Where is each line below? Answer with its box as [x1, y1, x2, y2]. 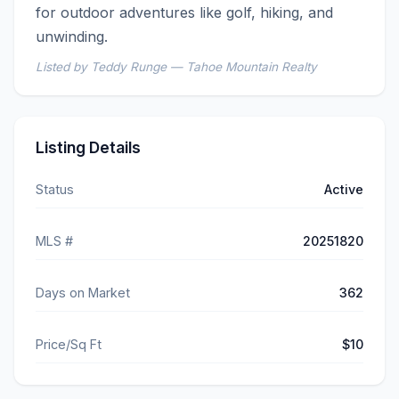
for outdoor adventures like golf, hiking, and [36, 4, 333, 22]
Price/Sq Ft [36, 337, 102, 353]
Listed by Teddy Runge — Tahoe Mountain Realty [36, 60, 317, 75]
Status [36, 182, 74, 198]
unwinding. [36, 28, 108, 46]
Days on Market [36, 285, 130, 301]
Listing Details [36, 138, 141, 158]
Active [324, 182, 363, 198]
